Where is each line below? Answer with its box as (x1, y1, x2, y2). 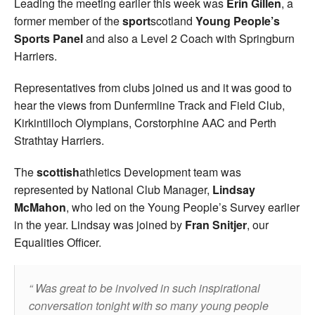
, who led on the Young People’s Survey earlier (66, 198, 300, 215)
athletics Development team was (79, 163, 241, 180)
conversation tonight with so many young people (29, 297, 269, 314)
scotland (150, 12, 195, 29)
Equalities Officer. (14, 233, 101, 250)
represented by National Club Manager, (14, 181, 212, 198)
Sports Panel (14, 30, 83, 46)
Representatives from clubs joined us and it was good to (14, 79, 292, 96)
